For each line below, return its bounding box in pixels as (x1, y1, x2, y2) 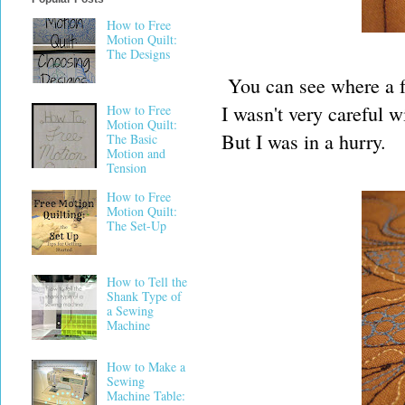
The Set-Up (106, 217, 166, 235)
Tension (106, 158, 146, 176)
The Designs (106, 44, 170, 62)
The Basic (106, 129, 157, 147)
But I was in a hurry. (221, 127, 386, 155)
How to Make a (106, 358, 185, 376)
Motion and (106, 144, 165, 162)
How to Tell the (106, 273, 187, 291)
